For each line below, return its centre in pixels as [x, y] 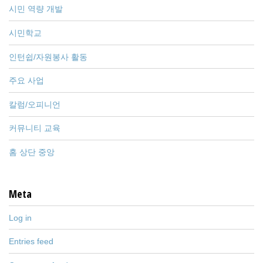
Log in [20, 218]
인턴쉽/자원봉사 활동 [48, 57]
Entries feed [31, 242]
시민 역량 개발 [36, 9]
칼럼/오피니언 [35, 104]
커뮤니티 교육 [35, 128]
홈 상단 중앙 [32, 152]
